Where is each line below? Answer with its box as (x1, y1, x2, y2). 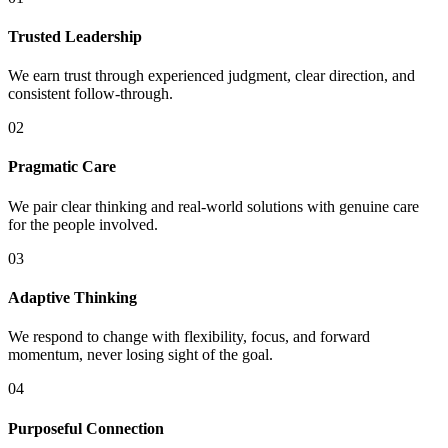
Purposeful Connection (8, 419, 164, 437)
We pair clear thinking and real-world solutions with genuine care (8, 197, 419, 215)
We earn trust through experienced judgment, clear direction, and (8, 67, 415, 85)
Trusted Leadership (8, 27, 142, 45)
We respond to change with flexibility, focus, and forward (8, 328, 370, 346)
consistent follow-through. (8, 85, 173, 103)
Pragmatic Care (8, 158, 116, 176)
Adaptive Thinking (8, 289, 137, 306)
